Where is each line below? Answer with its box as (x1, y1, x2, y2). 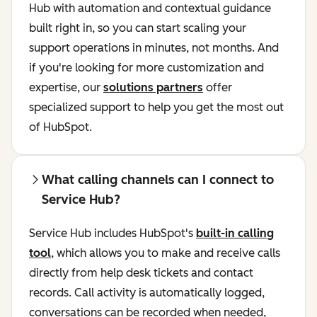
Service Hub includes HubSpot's (29, 226, 196, 241)
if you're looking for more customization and (29, 61, 264, 75)
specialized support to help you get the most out (29, 100, 284, 115)
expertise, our (29, 81, 103, 95)
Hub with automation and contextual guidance (29, 1, 271, 16)
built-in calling (196, 226, 274, 241)
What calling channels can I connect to (42, 172, 274, 188)
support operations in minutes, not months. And (29, 41, 279, 55)
